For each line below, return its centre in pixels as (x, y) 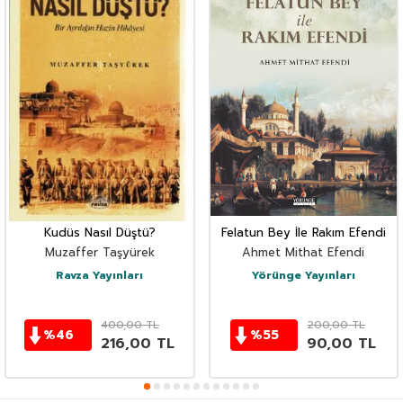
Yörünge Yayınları (303, 275)
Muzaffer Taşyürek (99, 252)
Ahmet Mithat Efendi (304, 252)
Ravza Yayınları (100, 275)
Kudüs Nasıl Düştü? (99, 232)
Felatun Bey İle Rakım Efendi (303, 232)
